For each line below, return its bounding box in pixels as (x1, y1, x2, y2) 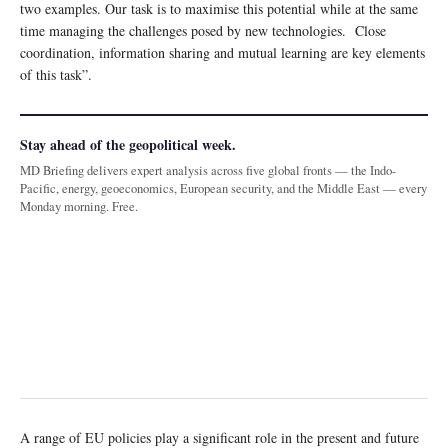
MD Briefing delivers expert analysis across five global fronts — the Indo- (20, 162, 396, 180)
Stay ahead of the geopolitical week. (20, 134, 236, 156)
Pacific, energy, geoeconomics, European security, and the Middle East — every (20, 180, 427, 198)
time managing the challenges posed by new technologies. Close (20, 21, 386, 41)
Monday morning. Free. (20, 198, 138, 216)
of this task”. (20, 65, 92, 85)
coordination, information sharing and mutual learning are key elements (20, 43, 425, 63)
